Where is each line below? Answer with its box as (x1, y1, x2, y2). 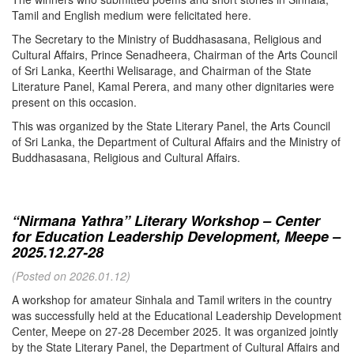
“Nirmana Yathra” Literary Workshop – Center (12, 210, 320, 232)
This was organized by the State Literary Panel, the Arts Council (12, 118, 330, 134)
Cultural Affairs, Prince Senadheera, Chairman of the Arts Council (12, 47, 337, 63)
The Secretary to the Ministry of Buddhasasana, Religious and (12, 31, 322, 47)
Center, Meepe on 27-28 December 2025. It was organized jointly (12, 323, 338, 340)
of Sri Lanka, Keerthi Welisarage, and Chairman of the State (12, 62, 311, 79)
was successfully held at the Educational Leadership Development (12, 307, 341, 324)
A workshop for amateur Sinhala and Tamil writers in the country (12, 292, 332, 308)
